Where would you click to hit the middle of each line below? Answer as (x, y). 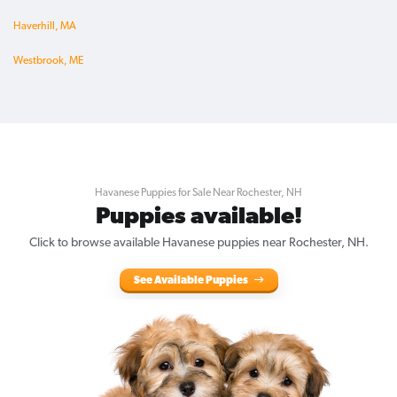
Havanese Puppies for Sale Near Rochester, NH (198, 194)
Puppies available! (198, 218)
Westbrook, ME (48, 62)
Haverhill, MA (45, 27)
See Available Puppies (191, 281)
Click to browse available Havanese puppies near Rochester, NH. (198, 244)
